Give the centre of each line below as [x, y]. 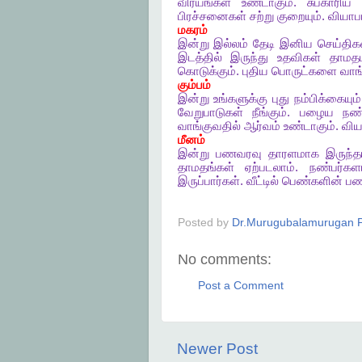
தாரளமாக [293, 154]
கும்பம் [194, 85]
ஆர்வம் [262, 126]
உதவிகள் [299, 57]
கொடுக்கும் [206, 71]
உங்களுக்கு [241, 99]
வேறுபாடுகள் [210, 112]
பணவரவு [238, 154]
